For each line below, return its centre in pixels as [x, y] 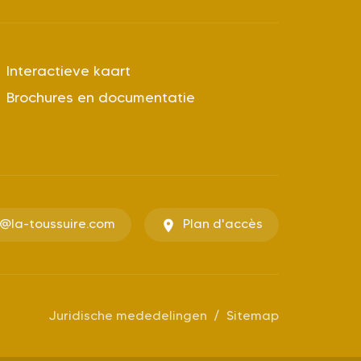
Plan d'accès [223, 223]
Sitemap [253, 316]
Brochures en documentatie [101, 97]
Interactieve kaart [69, 71]
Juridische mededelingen [128, 316]
